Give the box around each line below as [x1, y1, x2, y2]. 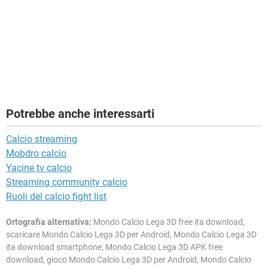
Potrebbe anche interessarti [6, 106, 154, 121]
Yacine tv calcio [6, 162, 72, 174]
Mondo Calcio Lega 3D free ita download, [92, 217, 245, 227]
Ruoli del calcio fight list [6, 191, 106, 203]
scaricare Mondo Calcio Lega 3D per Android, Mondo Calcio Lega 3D [6, 230, 257, 240]
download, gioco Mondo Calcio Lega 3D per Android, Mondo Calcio [6, 255, 251, 265]
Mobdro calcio [6, 148, 66, 160]
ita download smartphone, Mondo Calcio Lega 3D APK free [6, 242, 223, 252]
